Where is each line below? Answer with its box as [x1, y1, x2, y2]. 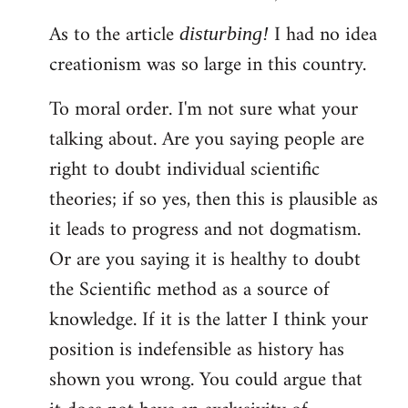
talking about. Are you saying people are [49, 121, 364, 158]
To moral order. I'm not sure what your [49, 91, 358, 127]
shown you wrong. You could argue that [49, 362, 362, 398]
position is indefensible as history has [49, 331, 344, 368]
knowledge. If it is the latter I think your [49, 301, 368, 338]
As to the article [49, 16, 179, 53]
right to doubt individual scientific [49, 151, 320, 188]
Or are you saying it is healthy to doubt [49, 241, 361, 278]
